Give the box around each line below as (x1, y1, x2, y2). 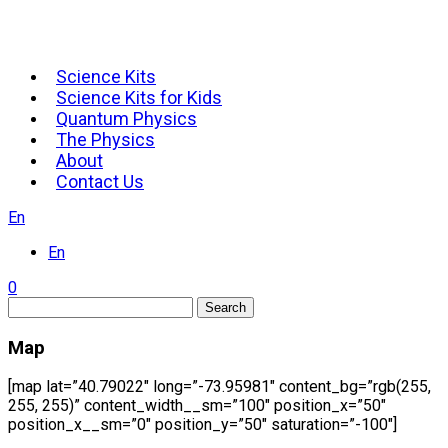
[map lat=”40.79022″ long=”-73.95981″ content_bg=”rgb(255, (8, 377, 431, 397)
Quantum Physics (56, 108, 197, 129)
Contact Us (56, 171, 144, 192)
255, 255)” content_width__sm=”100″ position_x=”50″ (8, 396, 386, 416)
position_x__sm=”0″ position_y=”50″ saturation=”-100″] (8, 415, 397, 435)
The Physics (56, 129, 155, 150)
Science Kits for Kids (56, 87, 222, 108)
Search (205, 300, 246, 315)
